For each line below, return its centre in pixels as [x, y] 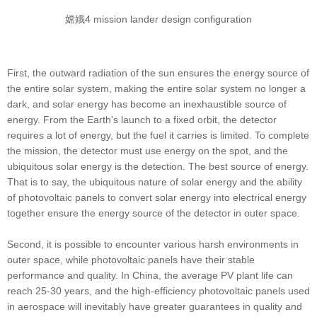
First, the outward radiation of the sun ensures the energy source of [158, 73]
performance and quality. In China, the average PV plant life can [150, 275]
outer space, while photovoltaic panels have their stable [131, 259]
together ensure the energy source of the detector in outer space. [154, 213]
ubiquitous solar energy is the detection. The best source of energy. [158, 166]
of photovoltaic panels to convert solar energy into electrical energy [157, 197]
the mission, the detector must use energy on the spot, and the [148, 150]
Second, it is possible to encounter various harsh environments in [153, 244]
